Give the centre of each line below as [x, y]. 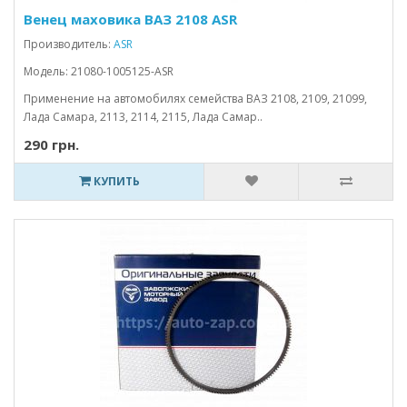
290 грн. [51, 144]
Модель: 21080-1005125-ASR [99, 71]
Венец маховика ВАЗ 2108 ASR [130, 19]
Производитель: [69, 44]
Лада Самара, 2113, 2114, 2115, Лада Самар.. [143, 117]
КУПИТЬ [115, 181]
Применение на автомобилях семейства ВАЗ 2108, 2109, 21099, [195, 99]
